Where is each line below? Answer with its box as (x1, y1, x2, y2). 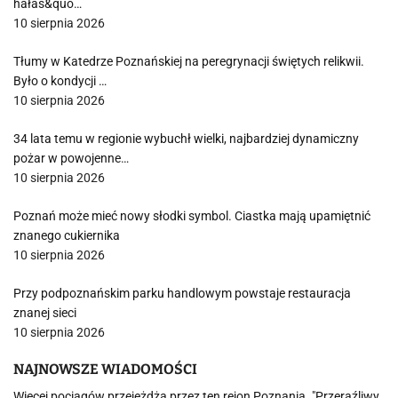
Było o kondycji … (13, 74, 107, 88)
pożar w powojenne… (13, 151, 129, 165)
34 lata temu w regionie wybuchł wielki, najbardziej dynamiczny (13, 131, 359, 146)
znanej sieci (13, 306, 76, 320)
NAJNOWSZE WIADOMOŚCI (13, 361, 197, 378)
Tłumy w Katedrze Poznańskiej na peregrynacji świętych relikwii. (13, 54, 364, 68)
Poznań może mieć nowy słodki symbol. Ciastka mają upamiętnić (13, 209, 370, 223)
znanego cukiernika (13, 228, 120, 243)
